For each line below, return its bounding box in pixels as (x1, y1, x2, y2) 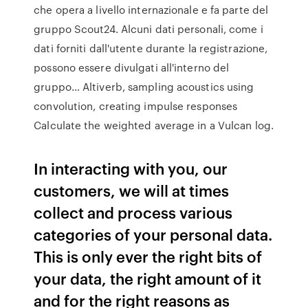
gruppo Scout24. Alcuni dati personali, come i (34, 21, 263, 36)
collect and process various (34, 201, 233, 223)
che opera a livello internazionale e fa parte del (34, 2, 269, 17)
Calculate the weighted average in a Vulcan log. (34, 118, 274, 133)
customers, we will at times (34, 179, 230, 201)
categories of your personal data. (34, 223, 273, 245)
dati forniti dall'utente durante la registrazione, (34, 41, 268, 56)
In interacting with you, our (34, 157, 228, 179)
